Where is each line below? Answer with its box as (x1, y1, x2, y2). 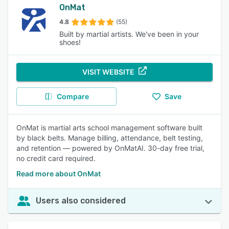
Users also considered (36, 196, 126, 205)
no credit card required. (16, 154, 96, 163)
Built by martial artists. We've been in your (59, 30, 199, 38)
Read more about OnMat (16, 169, 101, 178)
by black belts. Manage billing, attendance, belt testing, (16, 133, 203, 142)
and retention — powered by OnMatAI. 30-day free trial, (16, 144, 204, 152)
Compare (56, 92, 89, 101)
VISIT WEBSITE (82, 67, 134, 76)
